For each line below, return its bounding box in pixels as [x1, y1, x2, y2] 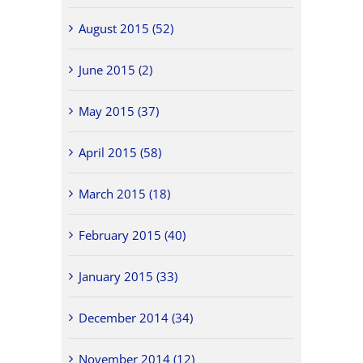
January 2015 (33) [79, 267, 178, 284]
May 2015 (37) [79, 102, 160, 119]
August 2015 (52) [79, 19, 174, 36]
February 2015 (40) [79, 226, 186, 243]
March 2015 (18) [79, 185, 171, 202]
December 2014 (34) [79, 309, 194, 326]
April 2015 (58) [79, 143, 162, 160]
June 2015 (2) [79, 61, 153, 78]
